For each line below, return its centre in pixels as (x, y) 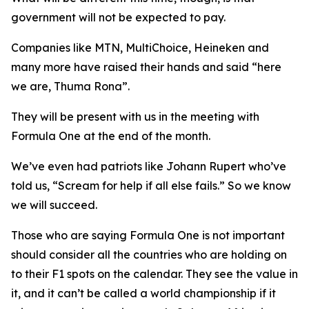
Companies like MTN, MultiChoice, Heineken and (140, 48)
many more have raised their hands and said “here (146, 67)
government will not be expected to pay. (121, 17)
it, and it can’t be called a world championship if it (143, 293)
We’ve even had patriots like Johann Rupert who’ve (149, 166)
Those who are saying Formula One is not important (148, 235)
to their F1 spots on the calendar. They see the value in (154, 274)
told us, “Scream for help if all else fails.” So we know (151, 186)
